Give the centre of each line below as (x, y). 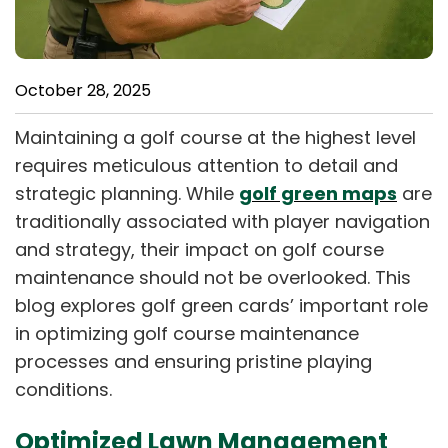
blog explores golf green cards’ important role (221, 305)
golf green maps (318, 193)
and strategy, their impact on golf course (199, 249)
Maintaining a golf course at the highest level (215, 137)
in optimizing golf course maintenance (187, 333)
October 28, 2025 (83, 90)
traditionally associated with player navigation (222, 221)
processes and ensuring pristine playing (193, 361)
